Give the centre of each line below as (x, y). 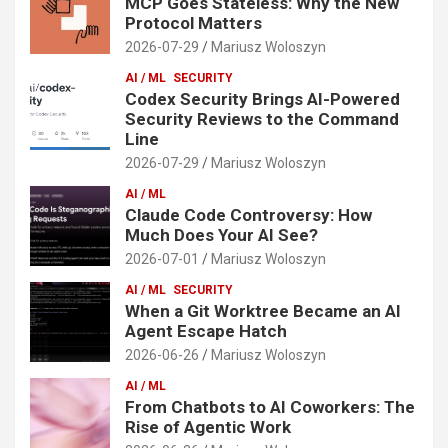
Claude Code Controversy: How (248, 214)
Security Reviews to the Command (262, 118)
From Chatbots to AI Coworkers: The (270, 406)
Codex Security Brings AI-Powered (262, 98)
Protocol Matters (193, 22)
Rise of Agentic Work (208, 426)
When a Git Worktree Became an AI (263, 310)
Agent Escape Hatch (206, 330)
